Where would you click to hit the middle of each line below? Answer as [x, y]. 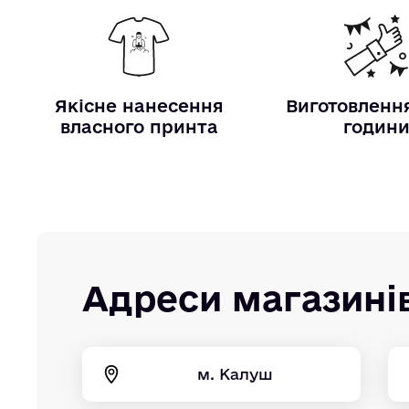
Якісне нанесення [139, 106]
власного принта [139, 127]
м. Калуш [236, 374]
